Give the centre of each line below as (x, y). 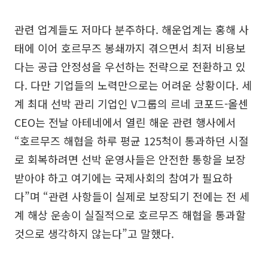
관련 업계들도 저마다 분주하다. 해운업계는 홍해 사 (132, 29)
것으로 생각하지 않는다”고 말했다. (94, 233)
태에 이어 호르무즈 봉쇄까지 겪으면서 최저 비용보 (130, 48)
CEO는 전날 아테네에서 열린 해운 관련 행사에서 (125, 122)
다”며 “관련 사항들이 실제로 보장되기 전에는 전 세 (132, 196)
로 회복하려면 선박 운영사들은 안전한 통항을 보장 (130, 159)
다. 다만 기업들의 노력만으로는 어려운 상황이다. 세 (133, 85)
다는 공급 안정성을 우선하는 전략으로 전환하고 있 (130, 66)
